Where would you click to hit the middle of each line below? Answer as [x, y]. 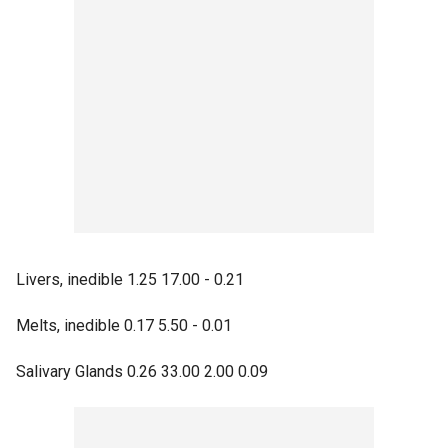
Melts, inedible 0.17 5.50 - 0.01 [124, 325]
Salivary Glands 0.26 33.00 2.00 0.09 [142, 371]
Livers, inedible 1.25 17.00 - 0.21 [130, 279]
